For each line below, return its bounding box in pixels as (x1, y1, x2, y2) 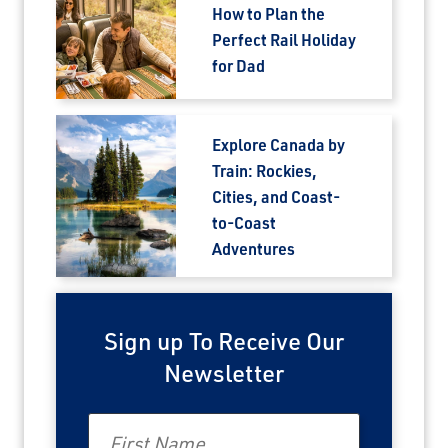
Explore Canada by (212, 134, 345, 156)
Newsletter (164, 357, 284, 389)
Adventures (212, 238, 295, 260)
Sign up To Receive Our (104, 325, 344, 357)
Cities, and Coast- (212, 186, 340, 208)
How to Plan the (212, 3, 325, 25)
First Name (102, 413, 190, 438)
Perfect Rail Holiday (212, 29, 356, 51)
